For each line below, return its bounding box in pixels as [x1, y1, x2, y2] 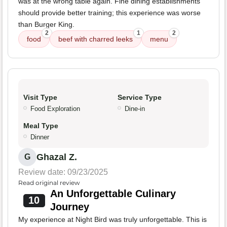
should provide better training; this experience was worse [18, 9, 201, 17]
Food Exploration [30, 105, 80, 113]
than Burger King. [18, 20, 74, 29]
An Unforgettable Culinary [50, 188, 176, 200]
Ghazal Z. [36, 152, 77, 163]
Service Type [118, 93, 162, 102]
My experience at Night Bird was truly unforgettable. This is [18, 215, 207, 224]
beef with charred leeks [58, 35, 133, 44]
